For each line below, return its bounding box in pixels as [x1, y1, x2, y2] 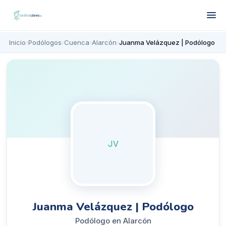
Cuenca [64, 38, 89, 46]
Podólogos [28, 38, 62, 46]
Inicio [9, 38, 26, 46]
